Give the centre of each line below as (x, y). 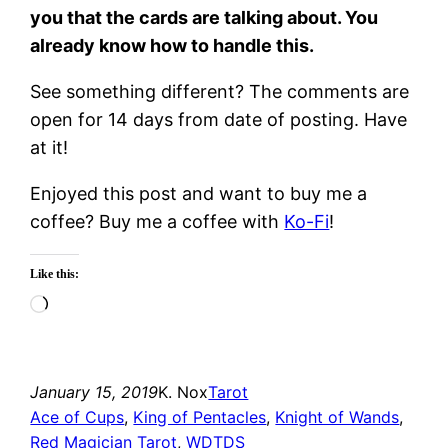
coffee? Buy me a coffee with (157, 221)
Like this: (55, 273)
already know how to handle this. (172, 45)
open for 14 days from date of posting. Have (219, 119)
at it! (49, 147)
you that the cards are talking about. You (204, 17)
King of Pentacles (200, 416)
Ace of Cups (77, 416)
